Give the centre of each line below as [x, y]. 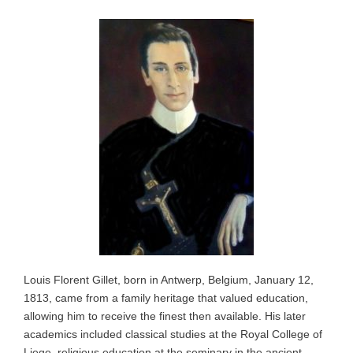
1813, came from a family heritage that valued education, [166, 297]
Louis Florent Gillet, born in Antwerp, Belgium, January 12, [169, 279]
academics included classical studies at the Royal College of [173, 334]
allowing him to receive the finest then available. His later [165, 316]
